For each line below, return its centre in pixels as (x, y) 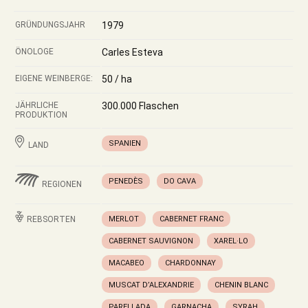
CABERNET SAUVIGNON (151, 241)
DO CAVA (180, 181)
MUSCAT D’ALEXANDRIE (151, 285)
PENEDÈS (126, 181)
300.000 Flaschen (140, 106)
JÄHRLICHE (37, 105)
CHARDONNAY (190, 263)
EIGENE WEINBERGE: (54, 78)
